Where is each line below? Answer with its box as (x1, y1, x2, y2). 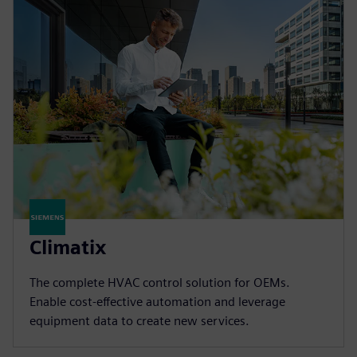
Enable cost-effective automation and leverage (29, 294, 285, 310)
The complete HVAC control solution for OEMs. (29, 275, 290, 291)
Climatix (29, 236, 106, 260)
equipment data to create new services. (29, 313, 249, 329)
